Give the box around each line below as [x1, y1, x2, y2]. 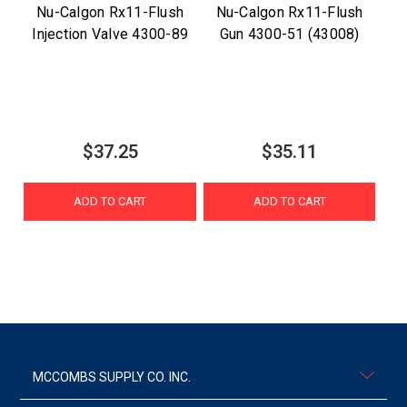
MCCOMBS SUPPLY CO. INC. [33, 370, 192, 384]
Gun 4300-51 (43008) [219, 25, 360, 43]
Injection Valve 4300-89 [32, 25, 189, 43]
